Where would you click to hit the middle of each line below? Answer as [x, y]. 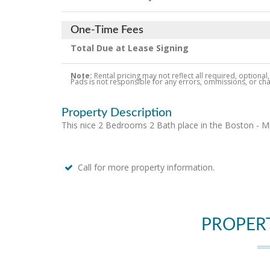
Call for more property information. [146, 167]
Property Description [117, 113]
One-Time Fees [107, 30]
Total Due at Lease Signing [130, 48]
